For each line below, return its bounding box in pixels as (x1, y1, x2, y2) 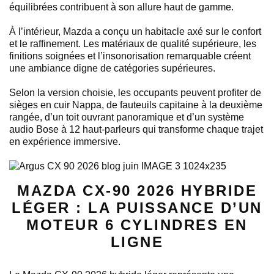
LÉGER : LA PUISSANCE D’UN (12, 199, 262, 216)
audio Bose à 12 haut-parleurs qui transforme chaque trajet (9, 124, 263, 135)
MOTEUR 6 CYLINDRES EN (26, 216, 248, 233)
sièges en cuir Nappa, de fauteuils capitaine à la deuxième (9, 99, 262, 110)
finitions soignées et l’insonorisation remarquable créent (9, 50, 251, 61)
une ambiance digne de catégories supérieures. (9, 62, 215, 73)
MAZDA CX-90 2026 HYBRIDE (17, 182, 257, 199)
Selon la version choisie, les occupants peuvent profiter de (9, 87, 261, 98)
